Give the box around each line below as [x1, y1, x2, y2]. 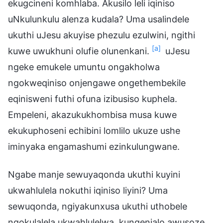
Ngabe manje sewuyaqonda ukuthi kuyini [8, 169, 180, 180]
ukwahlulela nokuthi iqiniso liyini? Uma [8, 185, 168, 196]
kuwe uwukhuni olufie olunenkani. [8, 45, 149, 56]
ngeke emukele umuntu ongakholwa [8, 61, 160, 72]
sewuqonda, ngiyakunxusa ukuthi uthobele [8, 201, 187, 212]
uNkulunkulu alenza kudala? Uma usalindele [8, 13, 189, 24]
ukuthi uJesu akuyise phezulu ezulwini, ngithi [8, 29, 195, 40]
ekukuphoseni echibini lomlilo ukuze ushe [8, 125, 180, 136]
